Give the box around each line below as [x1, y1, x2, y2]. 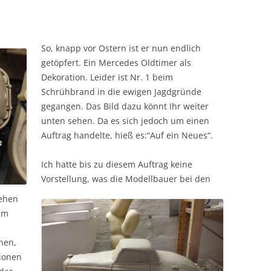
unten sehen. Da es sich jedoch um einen [41, 114, 209, 126]
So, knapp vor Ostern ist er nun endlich [41, 42, 201, 54]
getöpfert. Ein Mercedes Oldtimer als [41, 56, 191, 68]
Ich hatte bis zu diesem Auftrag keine [41, 158, 192, 170]
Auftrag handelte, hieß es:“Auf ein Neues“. [41, 129, 213, 141]
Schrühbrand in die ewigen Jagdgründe [41, 85, 201, 97]
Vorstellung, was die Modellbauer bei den [41, 172, 211, 184]
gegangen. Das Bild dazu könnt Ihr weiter [41, 100, 209, 112]
